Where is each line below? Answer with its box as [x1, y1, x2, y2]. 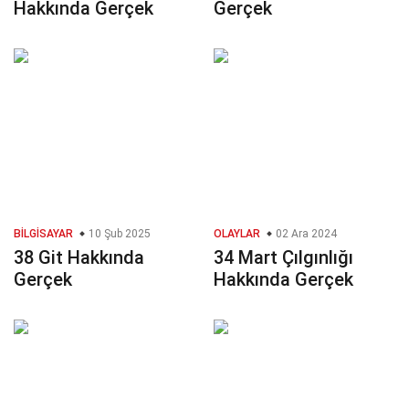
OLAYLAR [214, 227, 260, 241]
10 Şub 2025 [86, 227, 151, 241]
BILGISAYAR [14, 227, 73, 241]
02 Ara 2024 [273, 227, 337, 241]
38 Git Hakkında [14, 246, 144, 269]
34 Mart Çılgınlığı [214, 246, 353, 269]
